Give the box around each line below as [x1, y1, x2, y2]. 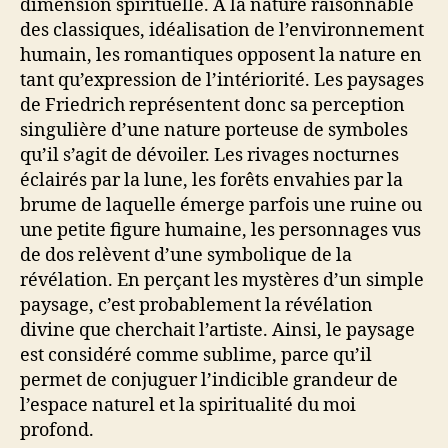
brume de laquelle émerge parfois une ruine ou [20, 193, 422, 217]
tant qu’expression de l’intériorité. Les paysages [20, 68, 424, 92]
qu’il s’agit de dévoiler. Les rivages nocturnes [20, 143, 399, 167]
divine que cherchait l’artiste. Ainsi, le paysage [20, 318, 415, 342]
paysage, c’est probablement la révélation [20, 293, 373, 317]
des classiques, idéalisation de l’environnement [20, 18, 424, 42]
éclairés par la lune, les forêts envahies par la [20, 168, 403, 192]
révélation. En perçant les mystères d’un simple [20, 268, 424, 292]
